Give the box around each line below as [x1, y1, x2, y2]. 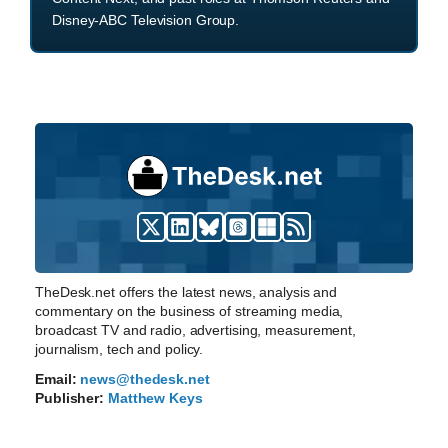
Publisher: [35, 390, 105, 407]
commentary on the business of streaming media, [35, 303, 344, 320]
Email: [35, 371, 77, 388]
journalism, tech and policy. [35, 341, 204, 358]
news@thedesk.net [80, 371, 210, 388]
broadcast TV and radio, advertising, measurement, [35, 322, 357, 339]
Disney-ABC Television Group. [52, 12, 240, 29]
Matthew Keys [107, 390, 203, 407]
